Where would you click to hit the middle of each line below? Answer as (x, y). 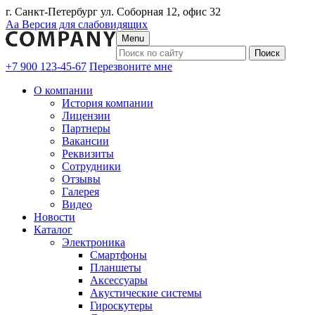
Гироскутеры (121, 306)
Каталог (53, 230)
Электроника (94, 242)
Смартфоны (118, 255)
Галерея (81, 192)
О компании (63, 90)
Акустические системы (146, 293)
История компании (108, 103)
